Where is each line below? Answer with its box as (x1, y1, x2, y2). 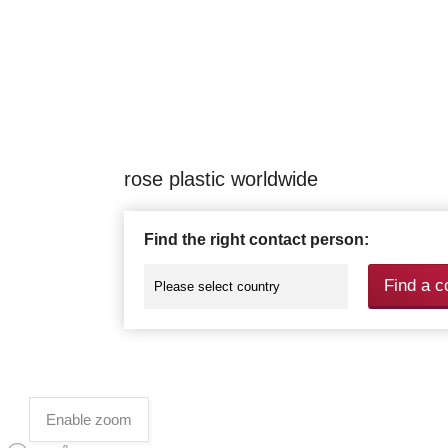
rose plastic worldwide (124, 167, 318, 190)
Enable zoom (45, 411, 132, 428)
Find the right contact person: (144, 230, 369, 248)
